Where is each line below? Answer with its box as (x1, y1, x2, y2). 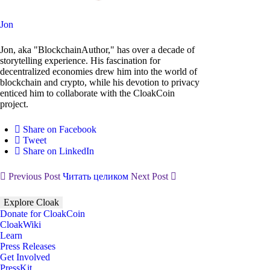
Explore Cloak (4, 196, 59, 207)
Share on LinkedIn (23, 145, 94, 156)
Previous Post (6, 171, 63, 181)
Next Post (131, 171, 171, 181)
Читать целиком (63, 171, 128, 181)
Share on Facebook (23, 124, 96, 134)
